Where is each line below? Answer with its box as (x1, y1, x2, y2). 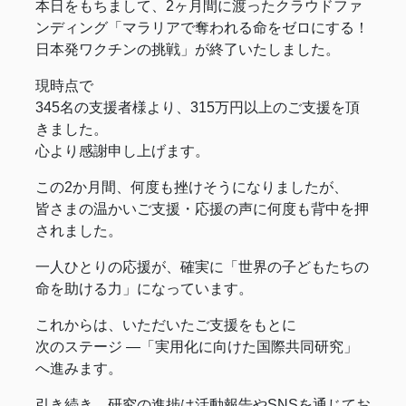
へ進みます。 (35, 361, 122, 377)
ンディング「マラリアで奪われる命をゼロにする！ (35, 20, 369, 36)
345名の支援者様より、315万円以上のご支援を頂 (35, 100, 360, 116)
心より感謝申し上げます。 (35, 143, 209, 159)
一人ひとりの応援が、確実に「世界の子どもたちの (35, 259, 369, 275)
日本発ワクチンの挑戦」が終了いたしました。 (35, 42, 340, 58)
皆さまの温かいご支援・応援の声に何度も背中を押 (35, 201, 369, 217)
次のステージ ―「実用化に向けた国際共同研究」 (35, 339, 358, 355)
